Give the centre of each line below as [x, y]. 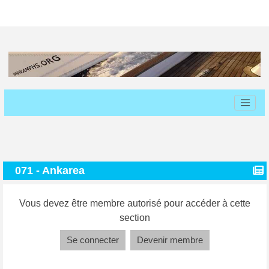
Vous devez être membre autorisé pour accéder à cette [134, 203]
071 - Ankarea [50, 170]
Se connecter [92, 240]
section [134, 217]
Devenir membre [170, 240]
